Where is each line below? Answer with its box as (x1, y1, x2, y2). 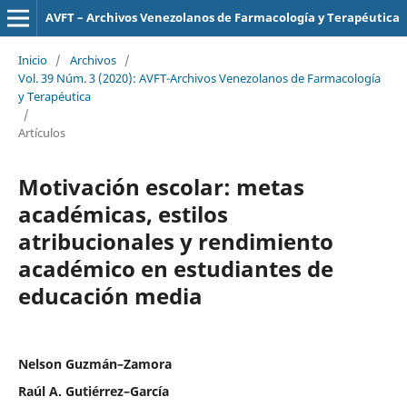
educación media (17, 280, 203, 311)
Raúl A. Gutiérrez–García (17, 382, 169, 400)
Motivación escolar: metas (17, 171, 304, 202)
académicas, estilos (17, 198, 228, 229)
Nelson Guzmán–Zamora (17, 354, 172, 372)
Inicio (17, 51, 47, 68)
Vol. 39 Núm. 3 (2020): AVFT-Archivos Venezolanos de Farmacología (17, 69, 381, 86)
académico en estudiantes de (17, 253, 333, 283)
